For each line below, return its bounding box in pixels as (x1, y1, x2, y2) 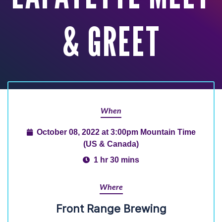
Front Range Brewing (55, 202, 166, 215)
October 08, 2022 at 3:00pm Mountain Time (36, 127, 196, 136)
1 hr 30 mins (94, 155, 139, 164)
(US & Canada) (83, 139, 139, 148)
